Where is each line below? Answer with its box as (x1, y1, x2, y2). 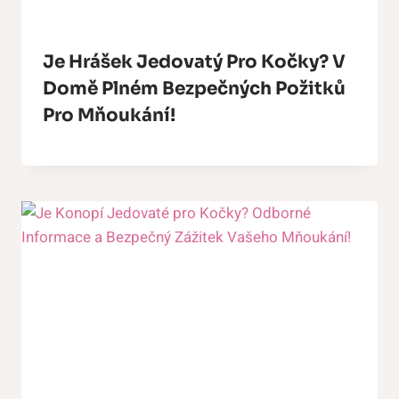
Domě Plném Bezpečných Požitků (43, 77, 346, 101)
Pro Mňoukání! (43, 104, 175, 127)
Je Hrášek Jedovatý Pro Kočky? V (43, 51, 346, 74)
